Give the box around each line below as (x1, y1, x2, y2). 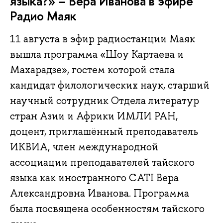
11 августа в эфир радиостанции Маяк (10, 32, 195, 46)
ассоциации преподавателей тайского (10, 156, 195, 169)
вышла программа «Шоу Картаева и (10, 48, 184, 61)
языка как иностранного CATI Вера (10, 171, 179, 185)
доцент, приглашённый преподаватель (10, 125, 198, 138)
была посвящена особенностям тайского (10, 202, 205, 216)
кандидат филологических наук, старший (10, 79, 210, 92)
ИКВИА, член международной (10, 140, 158, 154)
